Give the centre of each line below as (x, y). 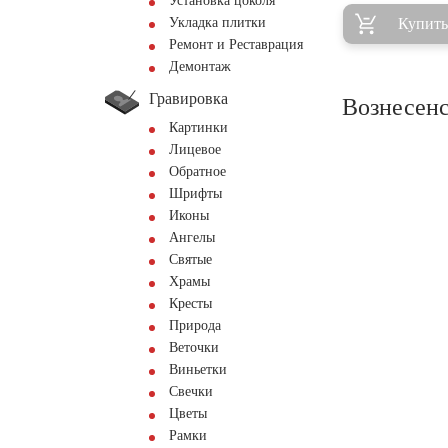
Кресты (190, 303)
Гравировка (188, 98)
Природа (195, 325)
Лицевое (195, 149)
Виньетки (198, 369)
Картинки (198, 127)
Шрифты (195, 193)
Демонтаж (200, 66)
